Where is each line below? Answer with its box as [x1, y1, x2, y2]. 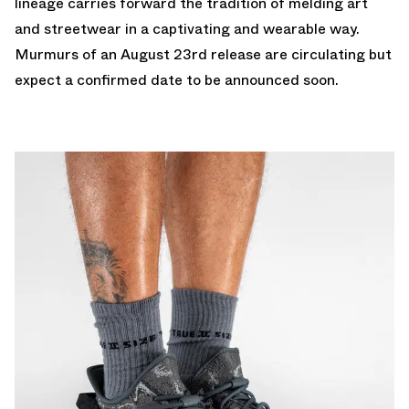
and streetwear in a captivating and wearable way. [15, 17, 360, 39]
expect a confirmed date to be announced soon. [15, 68, 339, 90]
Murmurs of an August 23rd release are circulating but [15, 43, 392, 65]
